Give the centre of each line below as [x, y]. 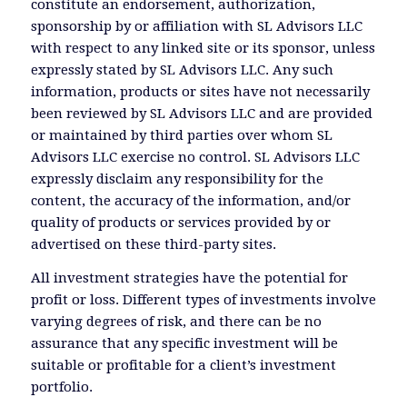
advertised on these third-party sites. [153, 245]
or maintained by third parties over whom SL [181, 136]
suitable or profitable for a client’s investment [183, 365]
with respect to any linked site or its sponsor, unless [203, 49]
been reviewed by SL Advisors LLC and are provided [201, 114]
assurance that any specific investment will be [184, 343]
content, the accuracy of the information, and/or [190, 201]
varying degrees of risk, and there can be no [176, 321]
